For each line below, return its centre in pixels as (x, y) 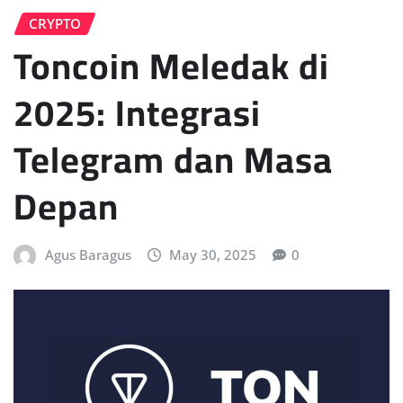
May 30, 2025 (213, 255)
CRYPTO (55, 23)
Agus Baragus (88, 255)
